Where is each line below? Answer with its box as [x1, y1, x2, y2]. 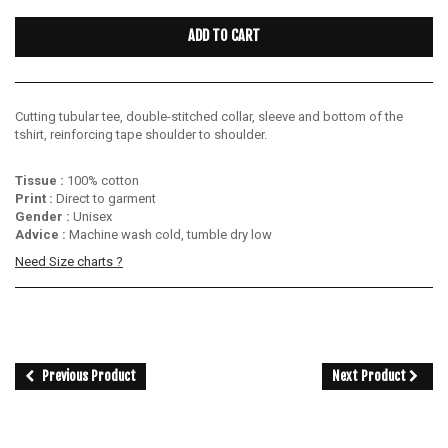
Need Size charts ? [15, 253, 123, 269]
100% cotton [64, 172, 139, 188]
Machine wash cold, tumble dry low [66, 226, 272, 242]
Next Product [332, 367, 409, 384]
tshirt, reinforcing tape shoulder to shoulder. [15, 126, 267, 142]
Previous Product [39, 367, 136, 384]
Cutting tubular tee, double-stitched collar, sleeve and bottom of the [15, 108, 403, 124]
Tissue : [15, 172, 64, 188]
